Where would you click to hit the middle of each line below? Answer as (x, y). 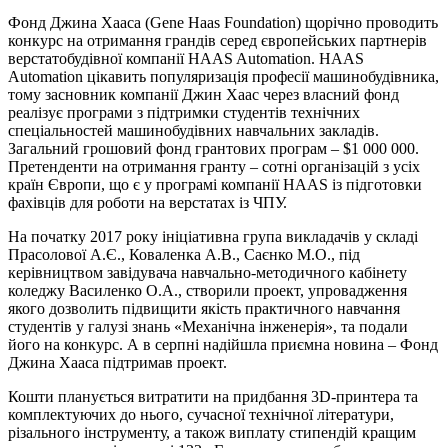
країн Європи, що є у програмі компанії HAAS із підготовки (215, 184)
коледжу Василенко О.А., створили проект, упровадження (207, 290)
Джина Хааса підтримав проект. (117, 362)
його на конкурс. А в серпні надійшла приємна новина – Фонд (223, 344)
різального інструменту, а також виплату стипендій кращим (212, 432)
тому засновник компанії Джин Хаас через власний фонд (203, 94)
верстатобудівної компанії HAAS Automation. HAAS (186, 58)
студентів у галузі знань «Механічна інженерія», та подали (208, 326)
